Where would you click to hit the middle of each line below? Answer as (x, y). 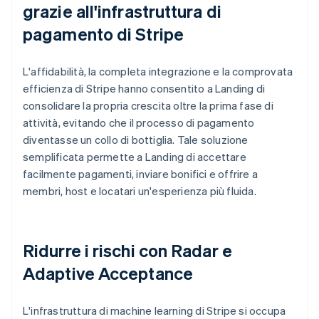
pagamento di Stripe (103, 33)
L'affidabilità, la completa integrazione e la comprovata (158, 71)
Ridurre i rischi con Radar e (127, 250)
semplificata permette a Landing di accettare (135, 156)
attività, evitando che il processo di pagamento (139, 122)
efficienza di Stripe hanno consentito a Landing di (144, 88)
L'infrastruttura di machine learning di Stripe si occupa (155, 310)
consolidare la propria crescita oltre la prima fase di (148, 105)
